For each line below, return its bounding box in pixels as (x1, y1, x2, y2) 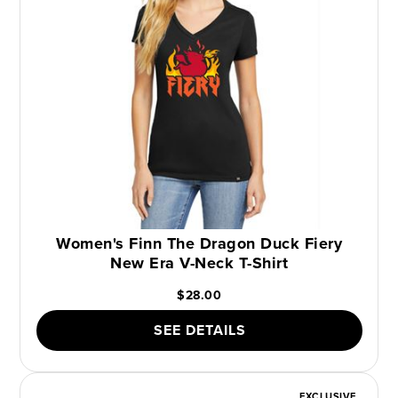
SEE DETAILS (153, 320, 246, 341)
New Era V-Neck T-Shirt (110, 251, 288, 275)
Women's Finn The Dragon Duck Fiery (56, 232, 342, 256)
